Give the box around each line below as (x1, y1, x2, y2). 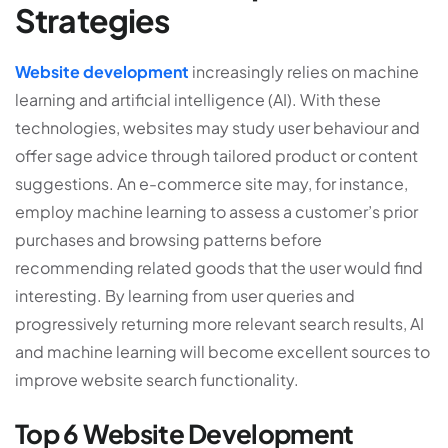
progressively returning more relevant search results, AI (15, 313, 424, 335)
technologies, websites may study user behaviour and (15, 117, 420, 139)
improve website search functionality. (15, 369, 299, 391)
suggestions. (15, 173, 117, 195)
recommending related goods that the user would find (15, 257, 423, 279)
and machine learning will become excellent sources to (15, 341, 430, 363)
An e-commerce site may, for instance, (117, 173, 408, 195)
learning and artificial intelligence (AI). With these (15, 89, 381, 111)
